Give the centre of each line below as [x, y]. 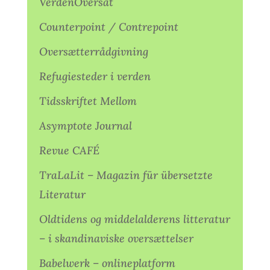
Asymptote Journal [85, 125]
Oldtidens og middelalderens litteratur [134, 219]
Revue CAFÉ [69, 150]
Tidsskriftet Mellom [88, 101]
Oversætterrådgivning [93, 51]
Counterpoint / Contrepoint [108, 27]
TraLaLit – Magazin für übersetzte [126, 175]
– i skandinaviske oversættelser [116, 238]
